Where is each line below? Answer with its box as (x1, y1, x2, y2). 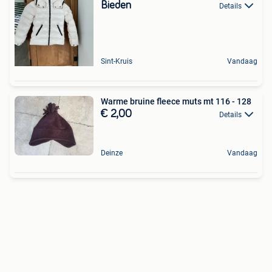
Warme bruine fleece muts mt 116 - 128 (101, 97, 251, 106)
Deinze (101, 148, 123, 157)
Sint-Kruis (101, 57, 132, 66)
